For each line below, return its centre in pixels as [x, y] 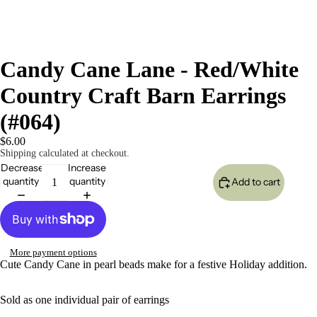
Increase [87, 167]
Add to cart [256, 182]
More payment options [53, 252]
